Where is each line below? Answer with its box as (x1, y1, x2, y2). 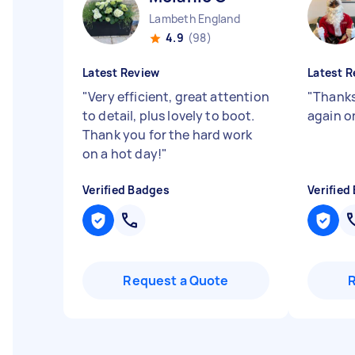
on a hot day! (82, 145, 162, 162)
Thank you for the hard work (82, 126, 253, 143)
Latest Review (82, 65, 160, 80)
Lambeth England (149, 11, 240, 26)
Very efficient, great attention (88, 88, 269, 105)
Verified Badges (82, 182, 170, 197)
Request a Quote (123, 272, 229, 289)
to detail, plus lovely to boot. (82, 107, 255, 124)
